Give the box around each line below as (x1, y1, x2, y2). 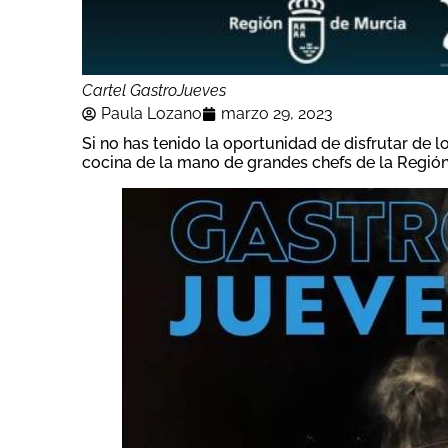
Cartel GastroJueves (82, 81, 226, 101)
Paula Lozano (101, 104, 202, 124)
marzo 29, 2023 (221, 104, 333, 124)
